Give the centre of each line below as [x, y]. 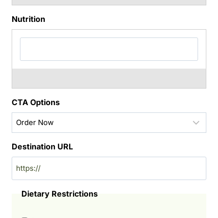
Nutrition [28, 19]
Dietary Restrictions [60, 193]
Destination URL [42, 146]
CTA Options [36, 102]
